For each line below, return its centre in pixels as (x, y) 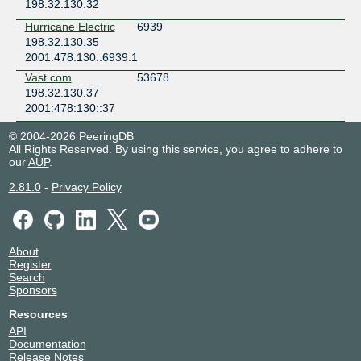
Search (27, 277)
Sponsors (33, 290)
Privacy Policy (86, 187)
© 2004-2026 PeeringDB (71, 137)
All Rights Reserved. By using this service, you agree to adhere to (175, 149)
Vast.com (48, 78)
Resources (38, 314)
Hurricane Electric (70, 27)
